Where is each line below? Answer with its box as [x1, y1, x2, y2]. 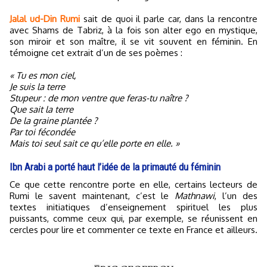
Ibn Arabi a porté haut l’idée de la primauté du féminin [10, 161, 221, 173]
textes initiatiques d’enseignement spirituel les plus [10, 201, 257, 213]
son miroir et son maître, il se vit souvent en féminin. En [10, 36, 257, 48]
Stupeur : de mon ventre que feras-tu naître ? [10, 92, 188, 104]
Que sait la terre [10, 104, 73, 116]
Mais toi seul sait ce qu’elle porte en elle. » [10, 138, 179, 150]
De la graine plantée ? [10, 115, 97, 127]
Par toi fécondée [10, 126, 75, 138]
